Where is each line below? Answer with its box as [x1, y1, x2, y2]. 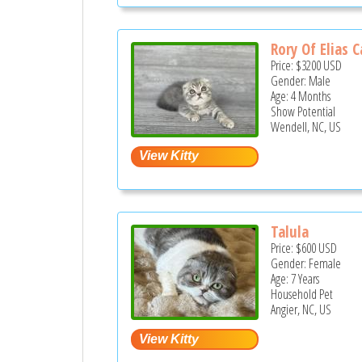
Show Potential [271, 102, 336, 120]
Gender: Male [271, 71, 331, 90]
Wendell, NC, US [271, 117, 342, 136]
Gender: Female [271, 255, 342, 273]
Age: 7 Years [271, 270, 320, 288]
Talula [271, 221, 309, 243]
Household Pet [271, 285, 334, 304]
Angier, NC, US [271, 301, 332, 319]
